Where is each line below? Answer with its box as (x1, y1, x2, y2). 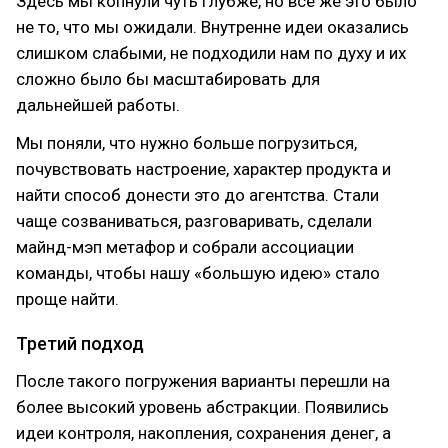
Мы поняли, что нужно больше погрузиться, (16, 133, 357, 153)
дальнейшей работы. (16, 95, 180, 115)
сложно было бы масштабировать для (16, 69, 320, 89)
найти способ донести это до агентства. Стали (16, 185, 379, 205)
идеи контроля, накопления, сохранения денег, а (16, 423, 391, 443)
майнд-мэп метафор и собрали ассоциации (16, 237, 354, 257)
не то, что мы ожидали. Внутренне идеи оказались (16, 17, 409, 37)
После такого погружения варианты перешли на (16, 371, 390, 391)
